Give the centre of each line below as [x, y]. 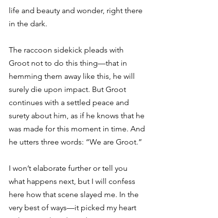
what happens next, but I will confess [73, 181]
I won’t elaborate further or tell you [69, 168]
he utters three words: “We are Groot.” [75, 142]
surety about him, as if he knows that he [78, 116]
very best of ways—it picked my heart [73, 208]
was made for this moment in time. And [78, 129]
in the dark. [28, 24]
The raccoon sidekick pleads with [67, 50]
